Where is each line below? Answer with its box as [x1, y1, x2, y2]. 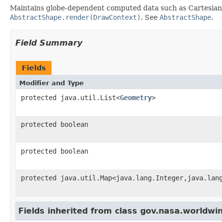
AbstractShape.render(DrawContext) [10, 13, 141, 21]
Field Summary [15, 38, 82, 48]
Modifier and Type [19, 79, 84, 87]
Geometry [120, 93, 152, 102]
